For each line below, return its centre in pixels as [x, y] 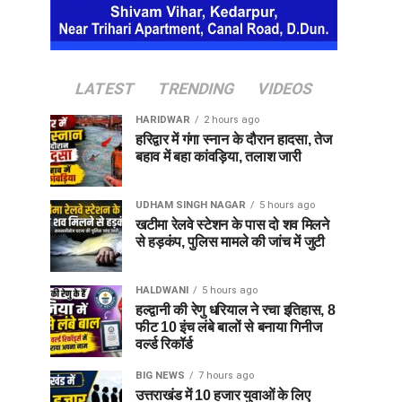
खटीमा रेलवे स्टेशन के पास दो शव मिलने [232, 224]
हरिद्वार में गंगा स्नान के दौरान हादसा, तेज [234, 139]
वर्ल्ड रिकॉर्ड [165, 344]
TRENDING [196, 88]
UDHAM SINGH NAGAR [191, 205]
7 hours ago [226, 375]
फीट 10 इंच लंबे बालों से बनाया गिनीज [229, 327]
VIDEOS [285, 88]
